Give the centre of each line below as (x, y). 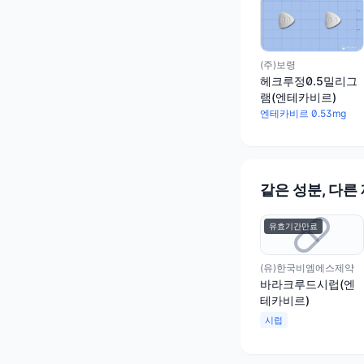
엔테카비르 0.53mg (303, 114)
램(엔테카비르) (298, 97)
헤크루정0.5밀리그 (309, 81)
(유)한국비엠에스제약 (307, 268)
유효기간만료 (293, 226)
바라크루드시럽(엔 (308, 284)
